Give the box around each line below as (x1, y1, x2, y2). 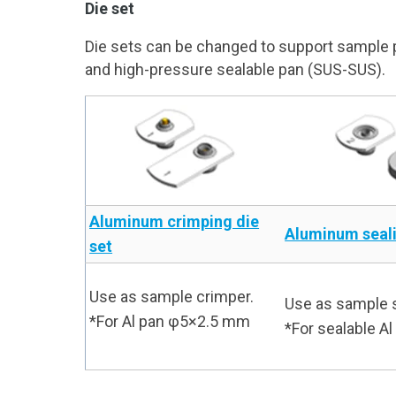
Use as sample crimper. (89, 287, 255, 306)
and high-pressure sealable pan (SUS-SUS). (85, 60, 385, 79)
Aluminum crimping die (89, 212, 260, 231)
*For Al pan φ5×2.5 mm (89, 312, 251, 331)
